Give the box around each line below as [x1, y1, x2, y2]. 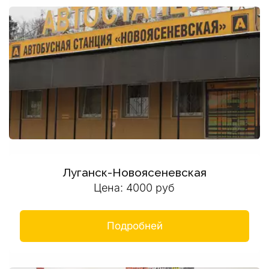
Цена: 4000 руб [94, 181, 175, 194]
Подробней [106, 220, 163, 232]
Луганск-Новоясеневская [62, 166, 207, 179]
